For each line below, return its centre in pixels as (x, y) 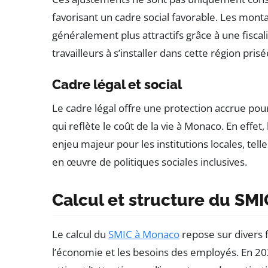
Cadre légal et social (117, 85)
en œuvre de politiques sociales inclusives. (150, 162)
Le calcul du (80, 234)
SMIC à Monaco (144, 234)
